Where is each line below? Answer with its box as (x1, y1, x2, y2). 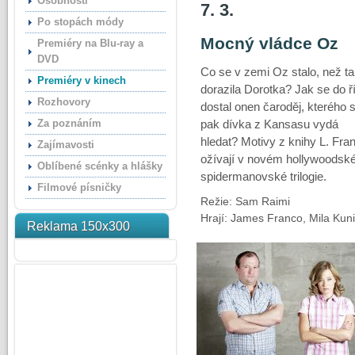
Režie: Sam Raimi (200, 195, 290, 208)
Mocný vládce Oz (200, 34, 338, 52)
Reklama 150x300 (26, 219, 130, 233)
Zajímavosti (36, 139, 94, 151)
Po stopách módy (36, 16, 124, 28)
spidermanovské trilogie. (200, 170, 326, 183)
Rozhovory (36, 96, 90, 108)
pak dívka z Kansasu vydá (200, 118, 338, 131)
